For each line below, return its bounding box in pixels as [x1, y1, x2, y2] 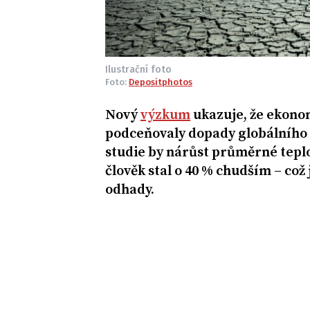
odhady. [105, 181, 154, 199]
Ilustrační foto [105, 64, 172, 76]
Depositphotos [129, 77, 192, 88]
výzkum [140, 107, 190, 125]
